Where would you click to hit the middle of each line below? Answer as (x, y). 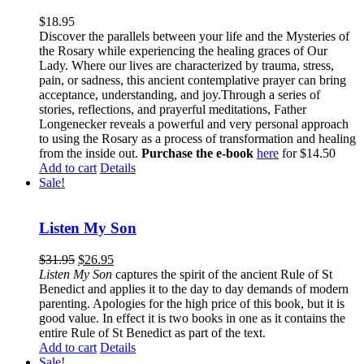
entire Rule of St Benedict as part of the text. (156, 332)
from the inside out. (90, 153)
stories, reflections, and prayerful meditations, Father (173, 109)
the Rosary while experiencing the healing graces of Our (183, 50)
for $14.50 (310, 153)
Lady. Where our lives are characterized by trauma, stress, (186, 65)
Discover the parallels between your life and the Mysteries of (194, 36)
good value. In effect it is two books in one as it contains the (192, 318)
